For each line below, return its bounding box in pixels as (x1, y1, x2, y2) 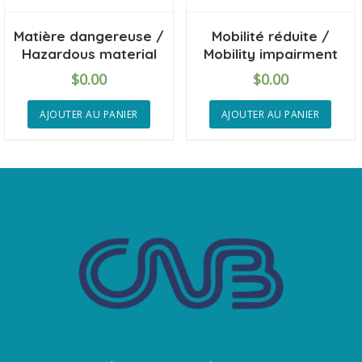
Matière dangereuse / (14, 27, 165, 44)
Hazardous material (21, 44, 157, 62)
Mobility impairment (203, 44, 338, 62)
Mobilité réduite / (211, 27, 330, 44)
